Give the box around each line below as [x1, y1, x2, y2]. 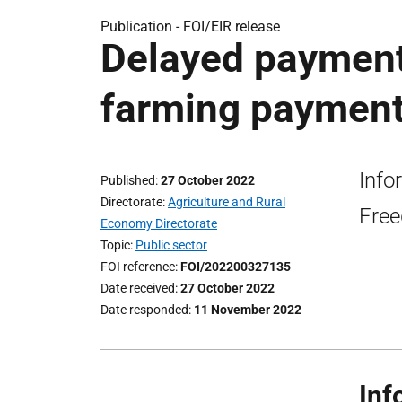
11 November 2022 [194, 302, 301, 317]
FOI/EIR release [183, 18, 280, 35]
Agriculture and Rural [168, 195, 285, 209]
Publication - [100, 18, 183, 35]
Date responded [100, 302, 188, 317]
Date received [100, 281, 175, 295]
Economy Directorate [100, 216, 217, 231]
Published [100, 173, 155, 188]
